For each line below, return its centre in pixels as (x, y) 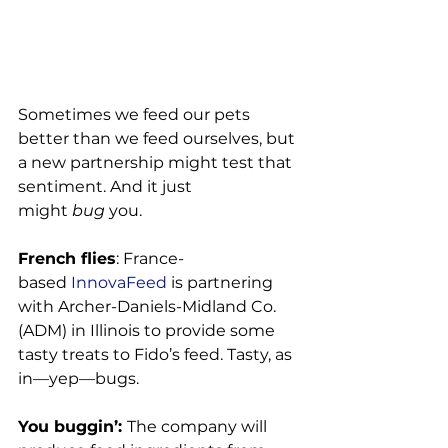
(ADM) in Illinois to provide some (148, 331)
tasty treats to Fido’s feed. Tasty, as (157, 355)
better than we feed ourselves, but (158, 139)
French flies (67, 259)
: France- (150, 259)
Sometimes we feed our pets (136, 115)
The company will (199, 427)
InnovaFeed (117, 283)
